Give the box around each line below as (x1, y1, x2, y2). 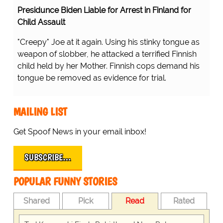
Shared (23, 196, 50, 206)
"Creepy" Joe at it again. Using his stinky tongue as (17, 37, 200, 47)
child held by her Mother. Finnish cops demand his (17, 61, 200, 71)
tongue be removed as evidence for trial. (17, 73, 166, 83)
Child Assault (17, 17, 65, 27)
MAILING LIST (13, 105, 67, 119)
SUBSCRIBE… (24, 152, 71, 163)
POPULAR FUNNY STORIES (13, 175, 117, 189)
